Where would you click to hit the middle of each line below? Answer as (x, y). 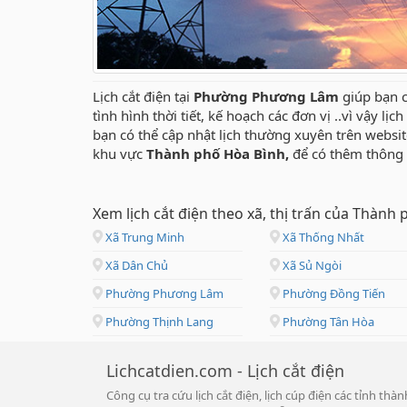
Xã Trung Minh (144, 238)
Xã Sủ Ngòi (311, 266)
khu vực (119, 154)
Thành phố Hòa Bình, (219, 154)
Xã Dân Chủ (135, 266)
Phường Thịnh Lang (158, 322)
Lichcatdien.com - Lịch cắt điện (225, 371)
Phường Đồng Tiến (333, 294)
